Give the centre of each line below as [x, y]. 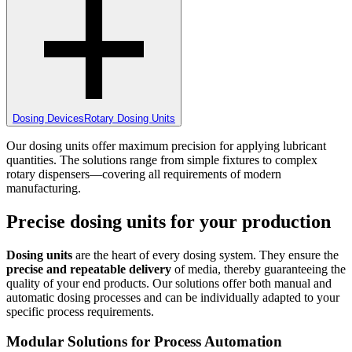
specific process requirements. [80, 311]
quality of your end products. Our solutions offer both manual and [169, 283]
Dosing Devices [48, 118]
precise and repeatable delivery [89, 269]
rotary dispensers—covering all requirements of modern [144, 174]
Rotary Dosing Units [130, 118]
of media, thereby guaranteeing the [258, 269]
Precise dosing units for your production [169, 221]
